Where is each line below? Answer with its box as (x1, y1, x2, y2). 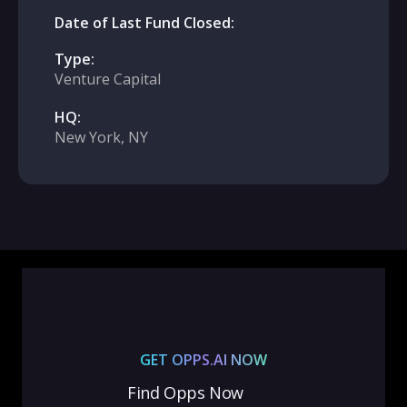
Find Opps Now (127, 382, 243, 403)
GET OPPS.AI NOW (139, 350, 267, 370)
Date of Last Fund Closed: (55, 13, 234, 33)
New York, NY (55, 127, 148, 147)
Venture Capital (55, 69, 161, 89)
